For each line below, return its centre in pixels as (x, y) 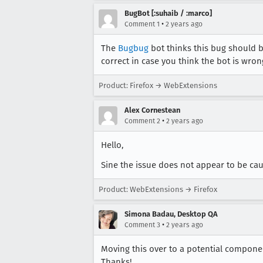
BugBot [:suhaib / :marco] (168, 13)
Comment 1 (142, 24)
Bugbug (133, 48)
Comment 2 (142, 121)
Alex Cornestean (152, 110)
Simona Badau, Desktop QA (171, 214)
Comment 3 (142, 225)
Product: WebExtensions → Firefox (158, 189)
